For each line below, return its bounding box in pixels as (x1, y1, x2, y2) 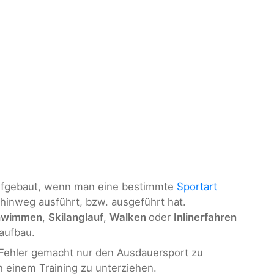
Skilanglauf (48, 210, 103, 223)
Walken (109, 210, 149, 223)
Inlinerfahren (174, 210, 237, 223)
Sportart (177, 180, 217, 193)
